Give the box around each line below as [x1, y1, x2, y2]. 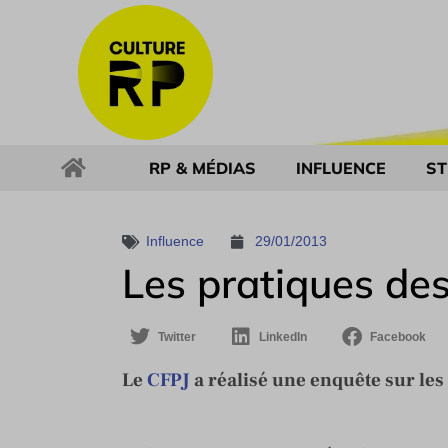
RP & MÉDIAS [149, 158, 256, 178]
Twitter [158, 330, 196, 344]
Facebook [370, 330, 426, 344]
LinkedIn [259, 330, 307, 344]
